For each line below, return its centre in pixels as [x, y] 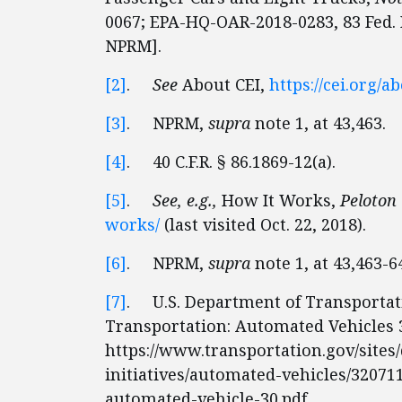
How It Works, [281, 200]
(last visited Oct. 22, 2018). [263, 224]
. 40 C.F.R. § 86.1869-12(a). [231, 162]
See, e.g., [187, 200]
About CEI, [226, 84]
